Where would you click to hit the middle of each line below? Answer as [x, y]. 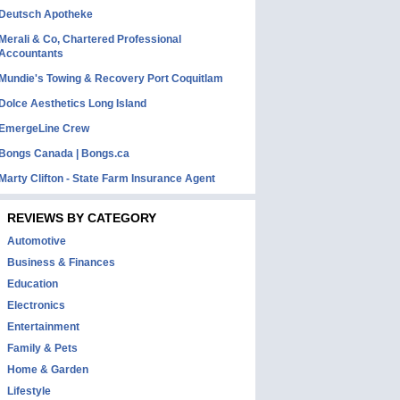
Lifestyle [29, 391]
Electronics [36, 305]
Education [33, 284]
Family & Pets [42, 348]
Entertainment [43, 327]
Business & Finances [61, 262]
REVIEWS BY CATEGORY [82, 218]
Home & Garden [48, 370]
